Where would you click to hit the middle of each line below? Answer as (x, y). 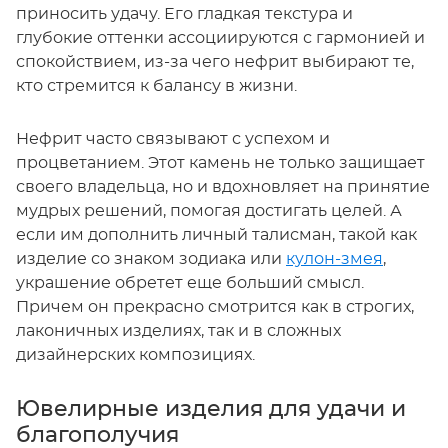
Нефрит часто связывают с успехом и (173, 139)
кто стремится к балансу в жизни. (156, 86)
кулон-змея (334, 259)
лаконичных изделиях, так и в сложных (178, 331)
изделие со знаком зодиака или (151, 259)
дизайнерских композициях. (135, 355)
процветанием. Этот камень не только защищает (220, 163)
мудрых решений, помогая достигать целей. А (209, 211)
